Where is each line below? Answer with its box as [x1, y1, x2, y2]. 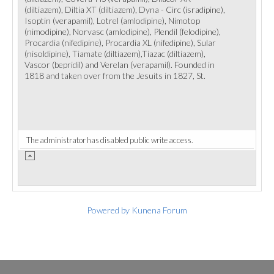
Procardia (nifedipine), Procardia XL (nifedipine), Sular [24, 37, 216, 48]
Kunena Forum [131, 205, 187, 215]
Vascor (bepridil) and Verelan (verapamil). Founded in [24, 59, 215, 70]
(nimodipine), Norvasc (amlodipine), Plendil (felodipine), [24, 26, 221, 37]
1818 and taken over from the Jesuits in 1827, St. [24, 70, 206, 81]
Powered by [87, 205, 130, 215]
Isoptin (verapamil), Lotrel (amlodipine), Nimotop [24, 15, 200, 26]
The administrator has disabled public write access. [26, 135, 193, 145]
